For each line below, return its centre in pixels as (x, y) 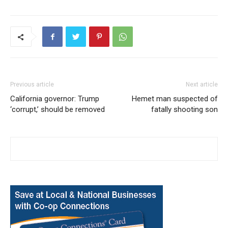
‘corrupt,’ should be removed (58, 110)
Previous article (32, 85)
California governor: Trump (55, 99)
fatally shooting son (184, 110)
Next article (202, 85)
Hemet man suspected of (175, 99)
